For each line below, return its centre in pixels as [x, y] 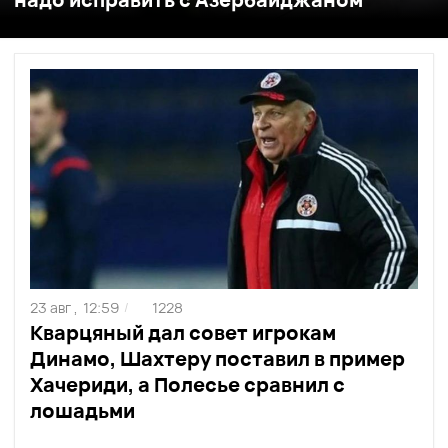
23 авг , [54, 307]
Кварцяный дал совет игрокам [183, 332]
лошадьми [82, 410]
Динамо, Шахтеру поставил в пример [217, 358]
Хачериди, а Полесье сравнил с [187, 384]
